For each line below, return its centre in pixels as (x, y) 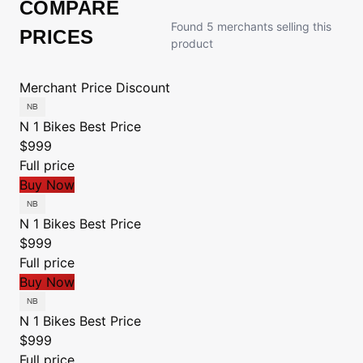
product (192, 43)
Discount (143, 88)
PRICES (57, 37)
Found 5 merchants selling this (251, 26)
